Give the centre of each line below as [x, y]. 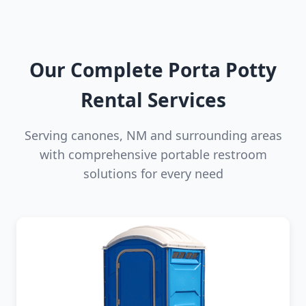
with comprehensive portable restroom [153, 154]
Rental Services [153, 99]
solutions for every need [153, 173]
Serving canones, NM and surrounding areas [153, 135]
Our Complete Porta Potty [153, 69]
